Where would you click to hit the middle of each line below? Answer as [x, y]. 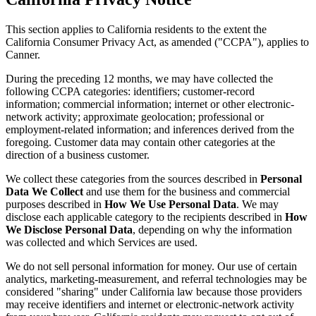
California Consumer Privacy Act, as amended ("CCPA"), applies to [157, 42]
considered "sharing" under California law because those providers [154, 292]
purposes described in [55, 204]
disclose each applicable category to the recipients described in [145, 217]
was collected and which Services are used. [102, 242]
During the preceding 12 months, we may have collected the [139, 79]
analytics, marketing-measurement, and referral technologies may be [156, 279]
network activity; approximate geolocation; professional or [135, 117]
